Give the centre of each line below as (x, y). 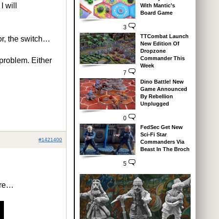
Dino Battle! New (162, 81)
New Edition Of (160, 43)
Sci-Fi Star (153, 134)
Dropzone (153, 51)
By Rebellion (156, 96)
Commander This (162, 58)
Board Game (156, 13)
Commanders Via (162, 142)
